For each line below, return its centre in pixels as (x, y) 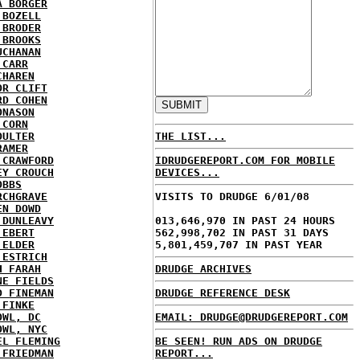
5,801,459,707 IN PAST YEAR (239, 245)
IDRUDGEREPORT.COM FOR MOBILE (245, 160)
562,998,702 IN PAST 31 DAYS (242, 233)
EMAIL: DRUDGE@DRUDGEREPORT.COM (252, 317)
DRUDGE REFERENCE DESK (223, 293)
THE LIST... (190, 136)
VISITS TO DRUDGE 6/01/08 (232, 196)
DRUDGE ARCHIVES (203, 269)
